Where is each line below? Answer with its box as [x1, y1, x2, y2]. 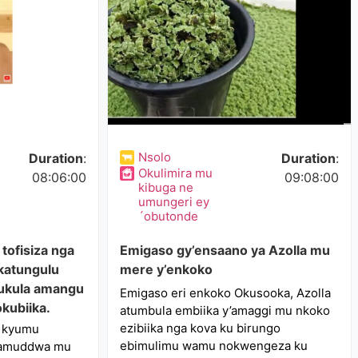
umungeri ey [138, 194, 210, 209]
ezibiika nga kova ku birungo [120, 320, 281, 336]
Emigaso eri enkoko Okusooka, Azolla [120, 285, 332, 300]
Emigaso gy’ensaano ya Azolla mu [120, 242, 331, 258]
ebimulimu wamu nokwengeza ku [120, 338, 308, 353]
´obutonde [138, 209, 199, 224]
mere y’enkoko [120, 261, 213, 277]
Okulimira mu [138, 165, 213, 181]
